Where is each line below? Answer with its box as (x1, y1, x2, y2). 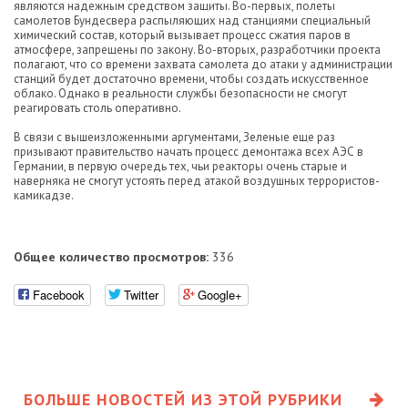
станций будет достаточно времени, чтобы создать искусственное (14, 71, 369, 87)
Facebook (33, 285, 85, 303)
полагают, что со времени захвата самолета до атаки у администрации (14, 56, 393, 72)
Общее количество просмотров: (14, 249, 209, 265)
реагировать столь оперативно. (14, 100, 181, 116)
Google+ (198, 285, 242, 303)
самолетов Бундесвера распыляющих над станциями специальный (14, 13, 371, 28)
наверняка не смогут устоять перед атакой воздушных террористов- (14, 173, 380, 189)
